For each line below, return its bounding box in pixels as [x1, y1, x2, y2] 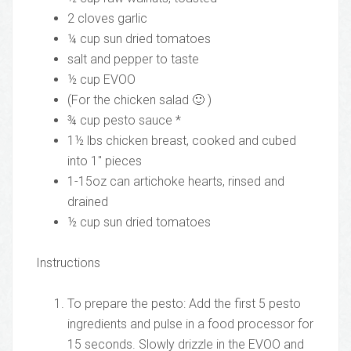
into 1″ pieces [67, 154, 142, 169]
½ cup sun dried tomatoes [67, 215, 211, 230]
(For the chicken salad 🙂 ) [67, 92, 212, 108]
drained [67, 194, 108, 210]
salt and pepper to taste [67, 52, 199, 67]
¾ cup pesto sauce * [67, 113, 181, 128]
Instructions [36, 255, 100, 271]
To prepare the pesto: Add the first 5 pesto [67, 296, 301, 312]
